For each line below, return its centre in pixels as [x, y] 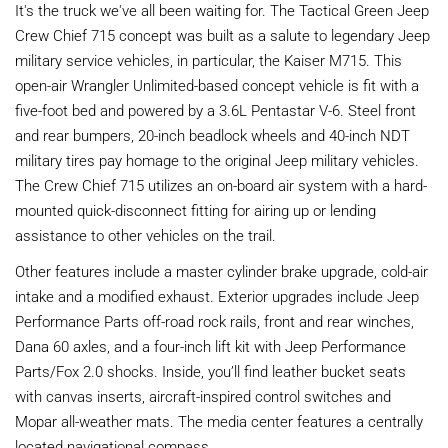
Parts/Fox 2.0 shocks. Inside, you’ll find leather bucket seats [210, 370]
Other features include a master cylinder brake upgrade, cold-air [221, 270]
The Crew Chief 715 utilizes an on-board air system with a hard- [221, 184]
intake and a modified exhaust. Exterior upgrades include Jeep [217, 295]
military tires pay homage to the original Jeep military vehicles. [217, 159]
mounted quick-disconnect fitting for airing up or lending [195, 209]
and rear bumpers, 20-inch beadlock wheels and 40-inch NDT [212, 134]
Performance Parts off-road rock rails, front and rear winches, [214, 320]
